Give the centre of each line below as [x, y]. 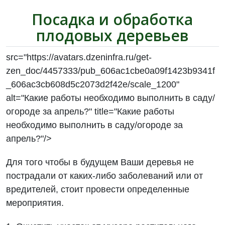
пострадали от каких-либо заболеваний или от [105, 176]
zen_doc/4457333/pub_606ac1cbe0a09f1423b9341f [111, 71]
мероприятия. [35, 203]
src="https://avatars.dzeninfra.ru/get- [79, 57]
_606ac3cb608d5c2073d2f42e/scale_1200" [93, 84]
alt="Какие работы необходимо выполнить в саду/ [111, 98]
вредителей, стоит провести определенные [98, 189]
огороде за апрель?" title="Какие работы [90, 111]
